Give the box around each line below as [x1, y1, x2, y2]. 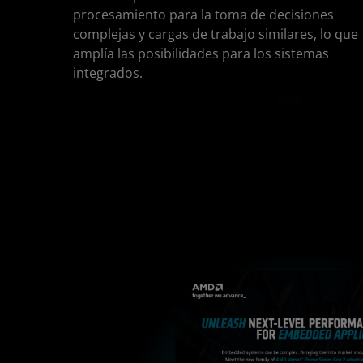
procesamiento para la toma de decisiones [73, 5, 334, 23]
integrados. [73, 63, 143, 82]
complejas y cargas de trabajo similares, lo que [73, 24, 358, 43]
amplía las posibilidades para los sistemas [73, 44, 329, 62]
